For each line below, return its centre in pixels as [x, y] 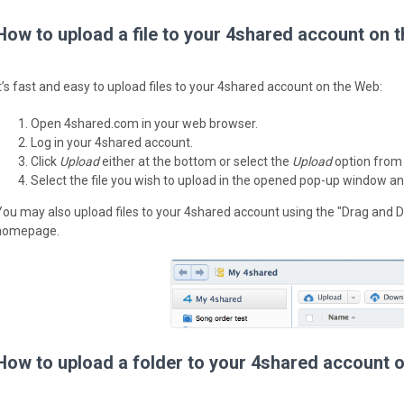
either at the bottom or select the [196, 161]
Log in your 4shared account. [112, 142]
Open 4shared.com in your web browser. [144, 124]
